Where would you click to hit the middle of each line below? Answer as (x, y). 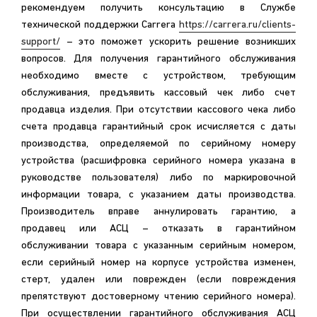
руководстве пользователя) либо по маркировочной (158, 178)
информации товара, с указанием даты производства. (158, 195)
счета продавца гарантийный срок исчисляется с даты (158, 127)
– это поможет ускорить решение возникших (178, 42)
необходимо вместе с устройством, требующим (158, 76)
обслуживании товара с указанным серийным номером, (158, 246)
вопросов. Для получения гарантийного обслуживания (47, 59)
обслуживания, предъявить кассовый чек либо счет (158, 93)
